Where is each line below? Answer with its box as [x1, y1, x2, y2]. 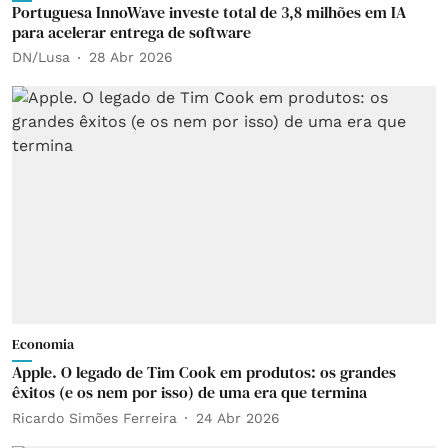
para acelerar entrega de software [12, 20, 251, 43]
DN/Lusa [12, 49, 70, 65]
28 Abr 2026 [89, 49, 173, 65]
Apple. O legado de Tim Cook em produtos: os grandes [12, 361, 396, 383]
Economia [12, 334, 74, 354]
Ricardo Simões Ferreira [12, 409, 177, 426]
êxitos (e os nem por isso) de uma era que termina [12, 381, 367, 403]
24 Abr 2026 [196, 409, 280, 426]
